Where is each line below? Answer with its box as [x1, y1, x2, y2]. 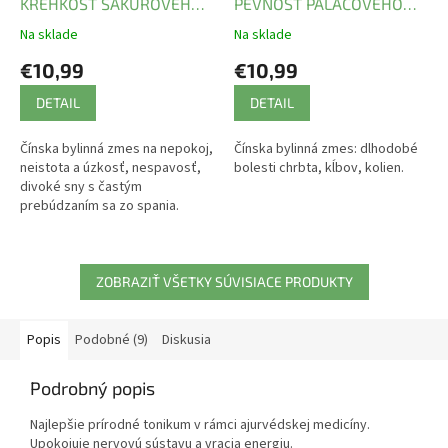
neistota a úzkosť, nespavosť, [20, 157, 201, 178]
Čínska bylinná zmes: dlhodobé [234, 138, 418, 159]
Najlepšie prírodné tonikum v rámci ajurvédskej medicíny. [30, 414, 370, 435]
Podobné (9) [75, 329, 148, 350]
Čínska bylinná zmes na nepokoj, [20, 138, 213, 159]
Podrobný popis [30, 376, 155, 399]
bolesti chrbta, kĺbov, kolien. [234, 157, 404, 178]
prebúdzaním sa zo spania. [20, 195, 179, 216]
